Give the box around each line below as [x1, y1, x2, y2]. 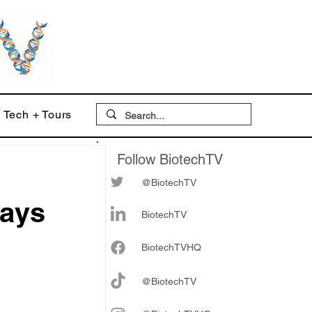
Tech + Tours [3, 108, 72, 121]
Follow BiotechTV [117, 151, 223, 168]
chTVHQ [164, 242, 201, 253]
